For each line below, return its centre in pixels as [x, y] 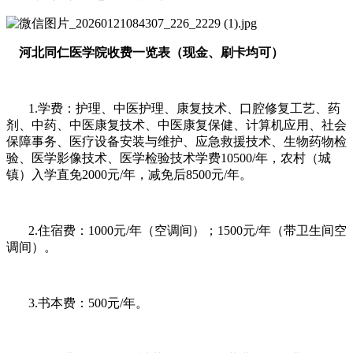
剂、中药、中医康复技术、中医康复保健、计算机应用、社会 [176, 124]
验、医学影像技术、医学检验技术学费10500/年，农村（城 [169, 158]
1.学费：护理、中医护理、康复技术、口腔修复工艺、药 [173, 108]
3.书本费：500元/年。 [77, 303]
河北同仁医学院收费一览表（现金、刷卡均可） [147, 52]
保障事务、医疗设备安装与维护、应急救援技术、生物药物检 [176, 141]
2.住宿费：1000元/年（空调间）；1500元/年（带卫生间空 [176, 230]
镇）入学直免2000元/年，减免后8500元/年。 [129, 174]
